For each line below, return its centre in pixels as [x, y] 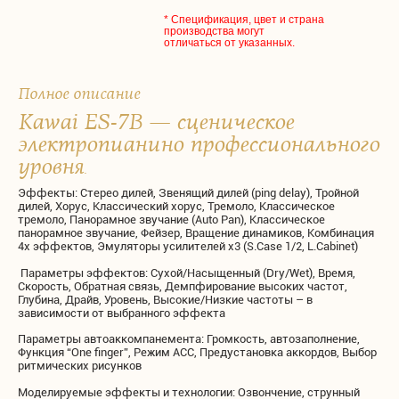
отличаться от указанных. [230, 43]
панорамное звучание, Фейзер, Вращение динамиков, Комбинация [196, 232]
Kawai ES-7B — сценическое [156, 122]
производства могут [215, 32]
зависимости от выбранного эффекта [122, 313]
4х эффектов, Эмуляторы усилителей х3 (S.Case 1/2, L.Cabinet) [188, 246]
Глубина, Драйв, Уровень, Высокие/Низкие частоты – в [165, 299]
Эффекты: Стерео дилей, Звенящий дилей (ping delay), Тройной [188, 192]
